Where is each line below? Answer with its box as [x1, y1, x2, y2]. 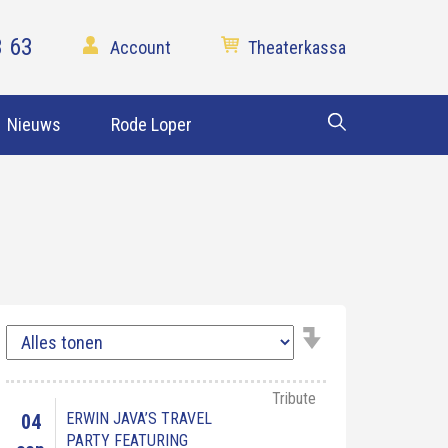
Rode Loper [111, 114, 192, 135]
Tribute [272, 389, 316, 408]
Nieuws [7, 114, 61, 135]
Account [110, 37, 171, 58]
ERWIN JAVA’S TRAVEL [66, 409, 212, 428]
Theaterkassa [248, 37, 346, 58]
